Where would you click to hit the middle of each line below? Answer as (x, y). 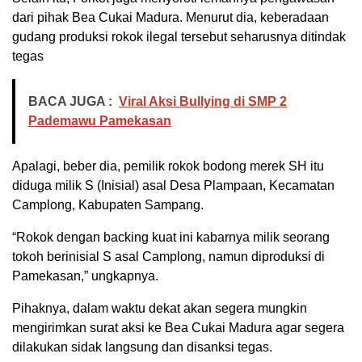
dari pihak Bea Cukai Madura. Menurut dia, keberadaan (170, 17)
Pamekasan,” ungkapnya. (85, 276)
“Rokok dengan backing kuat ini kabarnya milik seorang (171, 237)
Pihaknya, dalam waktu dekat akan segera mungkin (160, 308)
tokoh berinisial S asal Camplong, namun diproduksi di (168, 256)
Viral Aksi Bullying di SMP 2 (203, 101)
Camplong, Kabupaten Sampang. (108, 204)
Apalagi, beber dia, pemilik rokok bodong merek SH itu (168, 166)
